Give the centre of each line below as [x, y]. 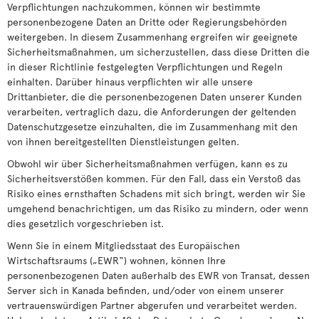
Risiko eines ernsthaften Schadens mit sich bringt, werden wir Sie [156, 193]
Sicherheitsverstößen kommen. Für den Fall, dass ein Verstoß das [154, 178]
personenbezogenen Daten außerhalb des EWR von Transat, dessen [158, 275]
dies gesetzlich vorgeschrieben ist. [85, 223]
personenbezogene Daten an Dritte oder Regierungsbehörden [147, 22]
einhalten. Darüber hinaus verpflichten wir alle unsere [130, 82]
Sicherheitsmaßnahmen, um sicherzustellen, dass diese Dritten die [158, 52]
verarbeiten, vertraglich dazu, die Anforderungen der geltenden [152, 111]
